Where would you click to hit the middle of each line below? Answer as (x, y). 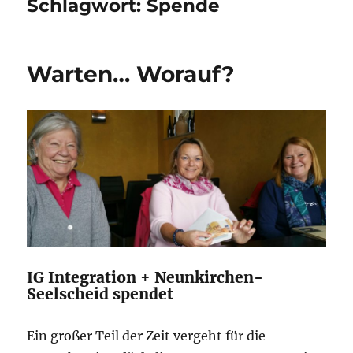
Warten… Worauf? (131, 74)
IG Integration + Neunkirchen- (145, 278)
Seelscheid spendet (104, 294)
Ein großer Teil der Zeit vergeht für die (147, 336)
